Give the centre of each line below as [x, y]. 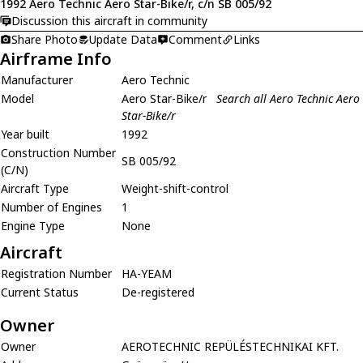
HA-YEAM [147, 273]
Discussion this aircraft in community [109, 21]
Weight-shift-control [175, 188]
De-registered [158, 292]
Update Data [123, 39]
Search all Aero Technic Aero [288, 98]
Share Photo [45, 39]
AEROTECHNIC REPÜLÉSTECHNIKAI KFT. [230, 346]
